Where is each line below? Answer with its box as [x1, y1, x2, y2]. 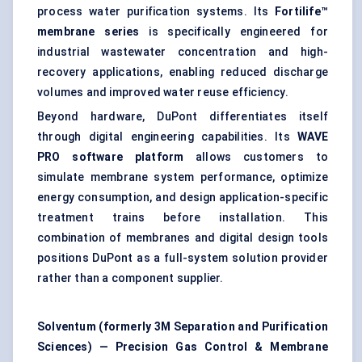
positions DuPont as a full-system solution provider [37, 251, 328, 265]
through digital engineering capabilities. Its [37, 130, 298, 144]
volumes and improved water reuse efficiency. [37, 86, 288, 99]
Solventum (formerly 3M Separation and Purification [37, 320, 328, 334]
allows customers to [183, 150, 329, 164]
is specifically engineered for [139, 25, 328, 39]
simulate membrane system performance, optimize [37, 170, 328, 184]
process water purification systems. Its [37, 5, 275, 19]
